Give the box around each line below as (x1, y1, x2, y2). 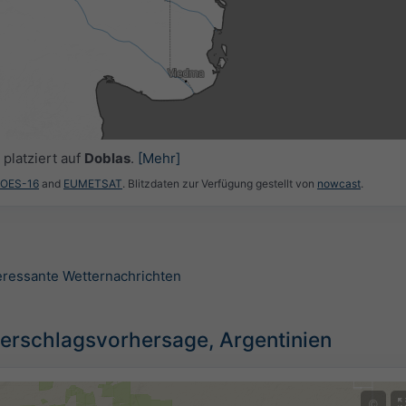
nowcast (317, 177, 361, 191)
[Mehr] (137, 149, 180, 167)
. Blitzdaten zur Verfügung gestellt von (122, 177, 317, 191)
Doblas (83, 149, 130, 167)
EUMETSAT (63, 177, 122, 191)
